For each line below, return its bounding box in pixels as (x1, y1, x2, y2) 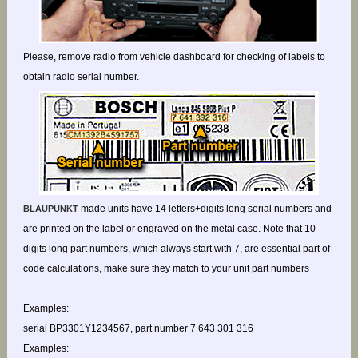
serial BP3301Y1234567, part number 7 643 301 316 (22, 323, 253, 335)
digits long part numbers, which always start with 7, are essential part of (22, 243, 330, 255)
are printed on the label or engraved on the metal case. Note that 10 (22, 223, 316, 235)
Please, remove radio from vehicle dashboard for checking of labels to (22, 51, 325, 63)
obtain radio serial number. (22, 71, 139, 83)
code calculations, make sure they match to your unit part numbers (22, 263, 309, 275)
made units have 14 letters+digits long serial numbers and (78, 203, 332, 215)
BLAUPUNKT (22, 204, 78, 214)
